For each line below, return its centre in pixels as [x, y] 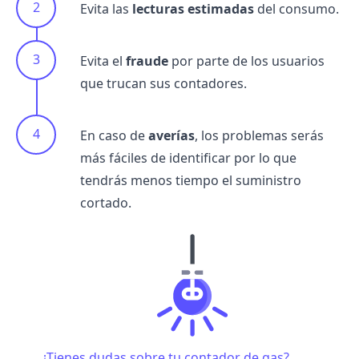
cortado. [106, 203]
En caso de [113, 135]
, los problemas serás [259, 135]
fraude [145, 61]
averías [170, 135]
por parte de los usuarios [246, 61]
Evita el [101, 61]
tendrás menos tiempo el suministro [191, 180]
